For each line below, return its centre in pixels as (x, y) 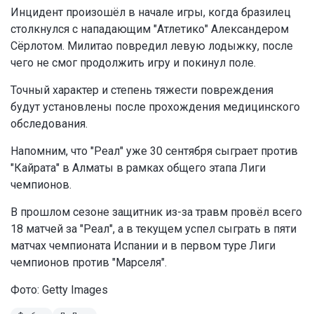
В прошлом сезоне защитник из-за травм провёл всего (156, 212)
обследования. (49, 124)
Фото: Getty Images (59, 290)
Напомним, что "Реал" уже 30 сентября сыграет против (154, 151)
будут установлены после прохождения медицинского (155, 107)
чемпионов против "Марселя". (89, 263)
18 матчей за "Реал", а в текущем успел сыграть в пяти (153, 229)
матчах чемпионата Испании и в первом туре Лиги (143, 246)
